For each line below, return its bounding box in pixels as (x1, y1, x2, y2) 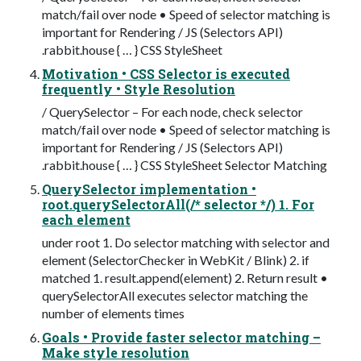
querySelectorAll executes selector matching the (42, 287, 308, 303)
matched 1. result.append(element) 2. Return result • (42, 269, 328, 285)
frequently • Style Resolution (42, 80, 235, 98)
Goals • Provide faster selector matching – (42, 328, 321, 346)
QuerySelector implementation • (42, 180, 256, 197)
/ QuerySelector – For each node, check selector (42, 103, 303, 119)
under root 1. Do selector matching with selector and (42, 234, 330, 250)
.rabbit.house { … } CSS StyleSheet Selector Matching (42, 156, 327, 172)
